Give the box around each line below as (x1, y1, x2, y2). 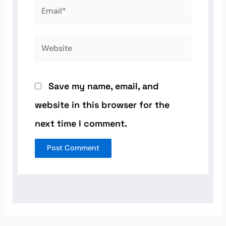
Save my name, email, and (48, 80, 159, 92)
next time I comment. (34, 118, 127, 130)
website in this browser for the (34, 99, 169, 111)
